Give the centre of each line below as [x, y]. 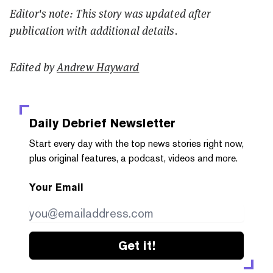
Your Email [56, 188]
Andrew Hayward [98, 67]
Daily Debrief [68, 123]
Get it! [136, 246]
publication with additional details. [94, 31]
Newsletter [141, 123]
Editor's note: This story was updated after [110, 14]
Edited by [33, 67]
